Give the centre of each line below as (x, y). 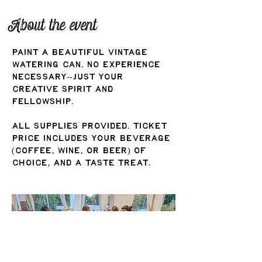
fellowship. (44, 102)
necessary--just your (69, 77)
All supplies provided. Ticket (91, 127)
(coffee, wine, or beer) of (80, 151)
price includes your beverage (92, 139)
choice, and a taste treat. (81, 163)
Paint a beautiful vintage (81, 53)
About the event (54, 26)
